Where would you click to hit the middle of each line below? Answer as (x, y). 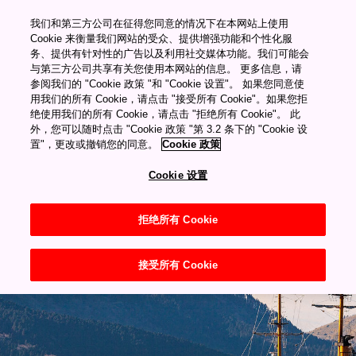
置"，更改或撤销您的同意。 (95, 144)
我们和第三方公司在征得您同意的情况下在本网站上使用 (160, 23)
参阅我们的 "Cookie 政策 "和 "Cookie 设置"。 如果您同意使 (168, 84)
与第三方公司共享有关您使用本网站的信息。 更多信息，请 (166, 69)
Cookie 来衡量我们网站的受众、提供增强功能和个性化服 (162, 39)
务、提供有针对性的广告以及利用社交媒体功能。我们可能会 (170, 54)
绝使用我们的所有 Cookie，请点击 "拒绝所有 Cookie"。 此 (166, 114)
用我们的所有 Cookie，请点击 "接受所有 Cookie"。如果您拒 (169, 99)
